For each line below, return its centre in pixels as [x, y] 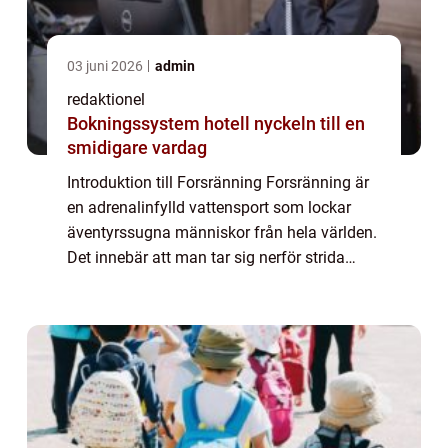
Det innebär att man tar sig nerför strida [206, 258]
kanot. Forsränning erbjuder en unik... [197, 308]
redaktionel [106, 100]
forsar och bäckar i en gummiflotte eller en [215, 283]
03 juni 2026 [106, 66]
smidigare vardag [137, 148]
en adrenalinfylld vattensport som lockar [209, 208]
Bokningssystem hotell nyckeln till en [160, 124]
